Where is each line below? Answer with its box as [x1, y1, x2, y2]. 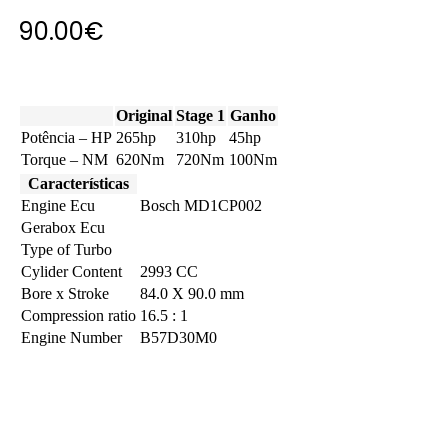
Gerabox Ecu [21, 219, 105, 237]
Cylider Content [21, 263, 122, 281]
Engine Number [21, 329, 122, 347]
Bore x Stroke [21, 285, 109, 303]
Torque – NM [21, 151, 108, 169]
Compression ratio [21, 307, 136, 325]
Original [116, 107, 172, 125]
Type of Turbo [21, 241, 112, 259]
